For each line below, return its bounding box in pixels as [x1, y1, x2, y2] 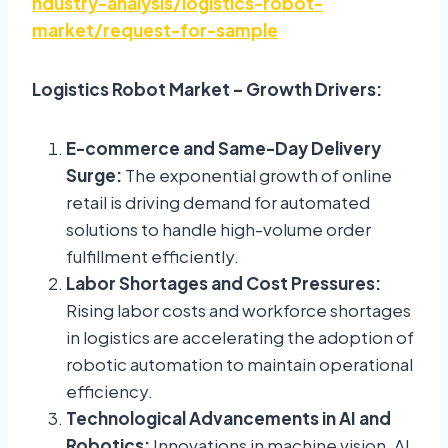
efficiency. [66, 380, 153, 403]
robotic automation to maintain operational [66, 353, 413, 376]
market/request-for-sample [32, 19, 278, 42]
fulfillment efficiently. [66, 245, 239, 268]
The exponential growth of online [122, 164, 392, 187]
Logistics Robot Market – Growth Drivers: [32, 78, 382, 101]
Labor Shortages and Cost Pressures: [66, 272, 381, 295]
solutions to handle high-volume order [66, 218, 371, 241]
